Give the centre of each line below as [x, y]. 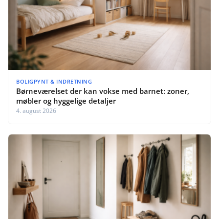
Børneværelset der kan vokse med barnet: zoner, [103, 91]
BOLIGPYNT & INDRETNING [54, 81]
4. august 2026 [36, 110]
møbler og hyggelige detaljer [66, 100]
